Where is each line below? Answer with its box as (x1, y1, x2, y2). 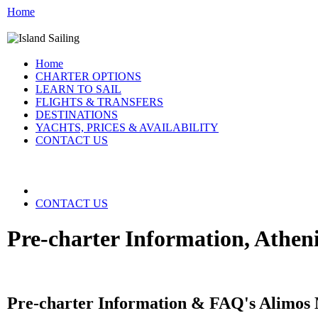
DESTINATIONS (35, 109, 118, 121)
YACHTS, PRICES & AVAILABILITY (35, 121, 219, 134)
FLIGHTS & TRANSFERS (35, 96, 163, 109)
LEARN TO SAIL (35, 83, 121, 96)
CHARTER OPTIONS (35, 70, 141, 83)
